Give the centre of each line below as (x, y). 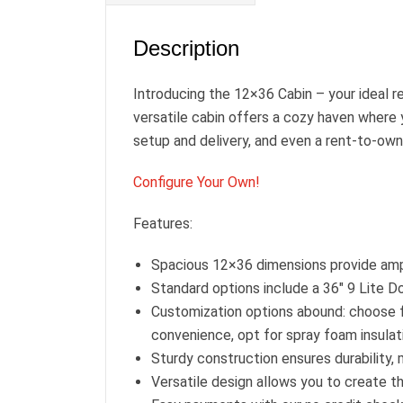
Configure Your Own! (197, 182)
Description (186, 48)
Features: (163, 223)
